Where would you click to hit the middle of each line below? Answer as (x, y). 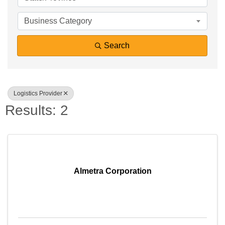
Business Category (58, 21)
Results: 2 (37, 110)
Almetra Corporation (113, 171)
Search (117, 45)
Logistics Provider (38, 93)
